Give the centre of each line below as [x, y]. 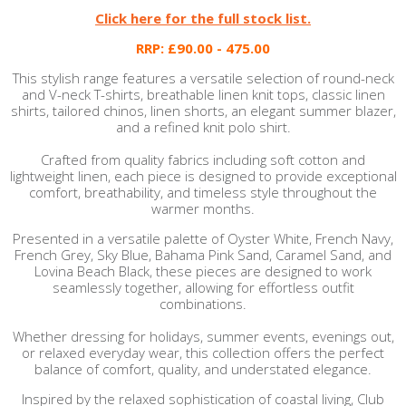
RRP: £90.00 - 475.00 [203, 48]
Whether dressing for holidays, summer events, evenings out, [203, 336]
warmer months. [203, 208]
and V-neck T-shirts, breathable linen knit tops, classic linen [203, 94]
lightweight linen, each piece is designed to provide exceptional [203, 176]
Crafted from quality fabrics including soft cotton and [203, 159]
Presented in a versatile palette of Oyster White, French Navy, [203, 238]
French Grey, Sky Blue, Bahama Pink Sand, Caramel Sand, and [203, 255]
